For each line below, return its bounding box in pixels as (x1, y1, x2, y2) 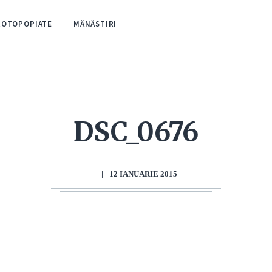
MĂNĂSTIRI (73, 19, 117, 29)
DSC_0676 (73, 115, 199, 149)
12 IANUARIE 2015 (109, 169, 177, 178)
